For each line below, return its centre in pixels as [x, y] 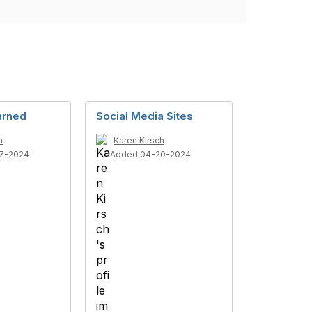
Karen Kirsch [139, 140]
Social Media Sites [145, 116]
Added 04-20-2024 [150, 154]
